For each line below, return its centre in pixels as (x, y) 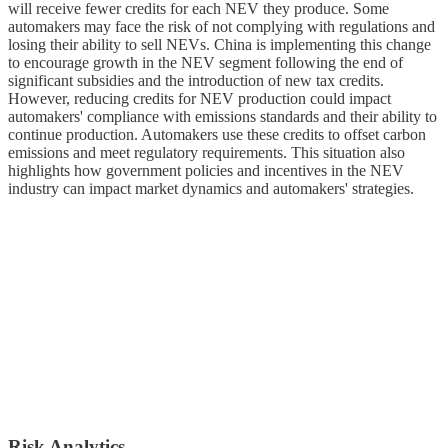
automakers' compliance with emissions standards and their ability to (222, 117)
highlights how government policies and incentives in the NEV (206, 171)
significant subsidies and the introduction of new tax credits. (196, 81)
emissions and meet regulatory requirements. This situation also (206, 153)
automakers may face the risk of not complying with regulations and (221, 27)
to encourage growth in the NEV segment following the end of (205, 63)
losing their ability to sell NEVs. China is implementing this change (219, 45)
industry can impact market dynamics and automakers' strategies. (211, 189)
